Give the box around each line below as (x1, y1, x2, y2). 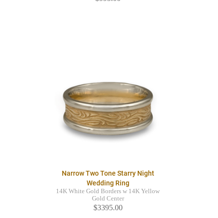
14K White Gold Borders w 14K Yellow (56, 188, 160, 195)
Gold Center (91, 195, 124, 202)
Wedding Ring (86, 179, 129, 187)
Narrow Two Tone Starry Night (61, 169, 154, 178)
